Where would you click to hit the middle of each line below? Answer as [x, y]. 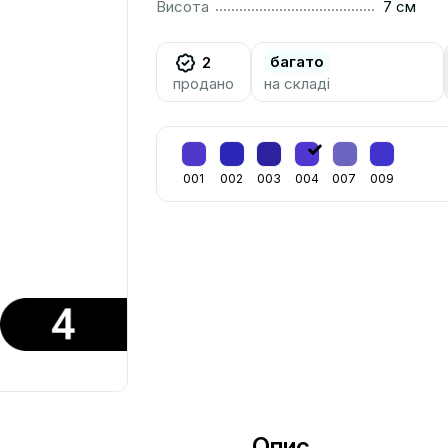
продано [203, 83]
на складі [297, 83]
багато [297, 61]
